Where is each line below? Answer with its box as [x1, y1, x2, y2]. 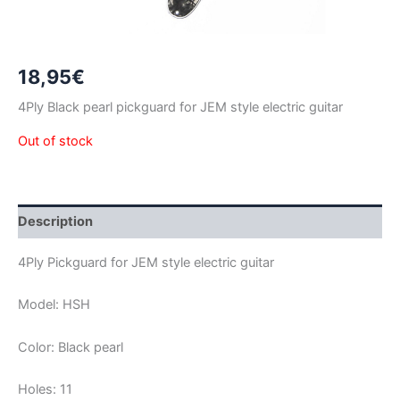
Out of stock [18, 133, 93, 150]
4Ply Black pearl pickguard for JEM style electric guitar [18, 98, 343, 115]
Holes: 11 [18, 380, 72, 397]
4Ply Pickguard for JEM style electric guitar [18, 254, 274, 271]
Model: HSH [18, 296, 90, 313]
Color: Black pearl [18, 338, 123, 355]
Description [18, 213, 93, 230]
